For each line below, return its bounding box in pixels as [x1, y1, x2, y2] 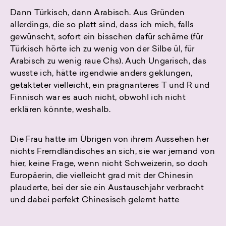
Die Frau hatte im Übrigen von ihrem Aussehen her [10, 136, 209, 144]
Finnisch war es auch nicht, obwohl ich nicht [10, 94, 186, 102]
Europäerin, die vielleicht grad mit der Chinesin [10, 172, 194, 181]
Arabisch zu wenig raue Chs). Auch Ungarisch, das [10, 58, 207, 66]
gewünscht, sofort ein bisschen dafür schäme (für [10, 33, 203, 42]
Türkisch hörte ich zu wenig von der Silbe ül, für [10, 45, 195, 54]
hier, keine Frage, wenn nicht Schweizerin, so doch [10, 160, 208, 168]
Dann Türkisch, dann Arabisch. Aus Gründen [10, 9, 185, 18]
